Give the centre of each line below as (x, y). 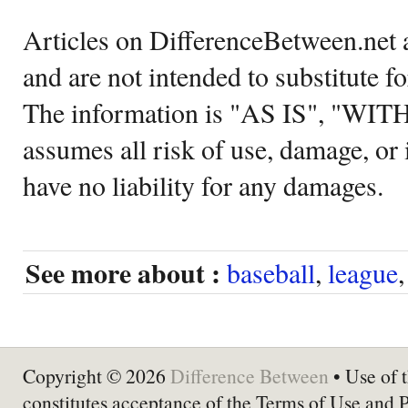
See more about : (123, 272)
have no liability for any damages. (203, 184)
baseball (271, 272)
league (363, 272)
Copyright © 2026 (97, 375)
